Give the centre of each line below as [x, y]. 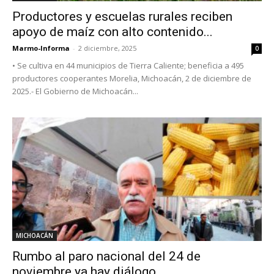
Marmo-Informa [41, 48]
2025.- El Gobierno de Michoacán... [75, 91]
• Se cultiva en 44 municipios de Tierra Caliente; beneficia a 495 [128, 66]
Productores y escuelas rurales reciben [122, 17]
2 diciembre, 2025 [107, 48]
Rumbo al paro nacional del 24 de [106, 256]
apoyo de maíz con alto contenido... [113, 32]
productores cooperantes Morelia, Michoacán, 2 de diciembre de [132, 79]
